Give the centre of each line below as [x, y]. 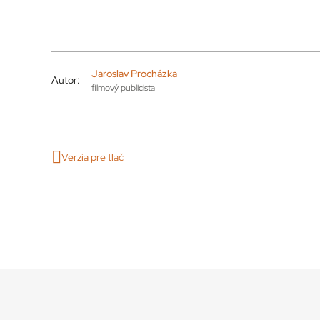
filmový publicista [123, 88]
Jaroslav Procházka [134, 74]
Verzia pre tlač [92, 157]
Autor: [66, 80]
